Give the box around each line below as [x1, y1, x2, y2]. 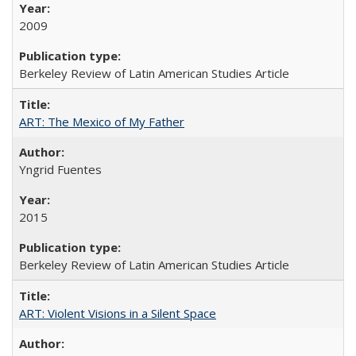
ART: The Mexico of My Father [19, 113, 184, 130]
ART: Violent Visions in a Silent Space [19, 304, 216, 321]
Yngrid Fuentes [19, 161, 102, 177]
